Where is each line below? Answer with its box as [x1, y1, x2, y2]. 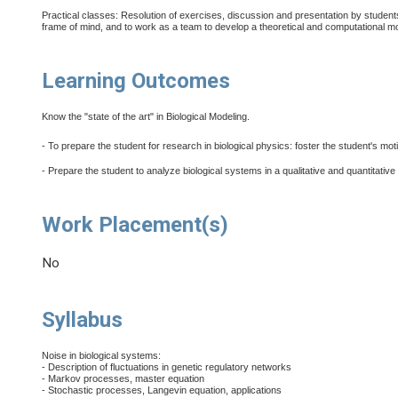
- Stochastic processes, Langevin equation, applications [42, 385, 283, 396]
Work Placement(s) [42, 212, 229, 238]
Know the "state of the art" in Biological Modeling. [42, 111, 251, 123]
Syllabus [42, 307, 123, 333]
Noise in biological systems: [42, 350, 162, 362]
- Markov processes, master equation [42, 373, 205, 385]
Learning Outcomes [42, 68, 231, 94]
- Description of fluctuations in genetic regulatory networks [42, 362, 292, 373]
